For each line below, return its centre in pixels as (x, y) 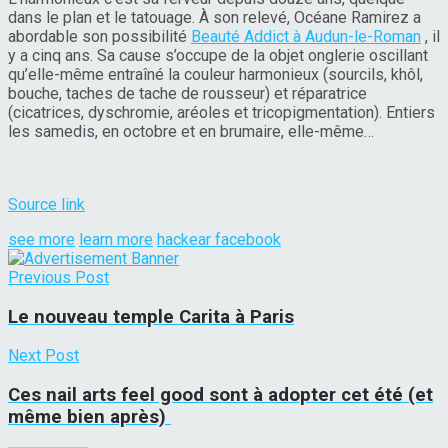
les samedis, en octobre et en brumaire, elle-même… (191, 131)
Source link (46, 204)
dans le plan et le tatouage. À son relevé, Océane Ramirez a (214, 17)
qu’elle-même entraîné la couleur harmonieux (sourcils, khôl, (215, 74)
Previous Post (58, 277)
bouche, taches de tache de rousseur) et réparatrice (187, 93)
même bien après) (89, 417)
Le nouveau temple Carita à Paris (151, 316)
